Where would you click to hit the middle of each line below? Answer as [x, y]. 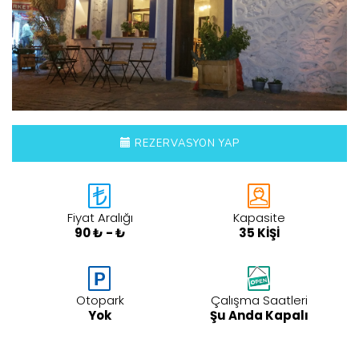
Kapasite [259, 218]
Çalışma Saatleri [259, 301]
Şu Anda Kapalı [259, 316]
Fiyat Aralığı [100, 218]
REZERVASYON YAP [185, 144]
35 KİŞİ [259, 233]
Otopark [100, 301]
